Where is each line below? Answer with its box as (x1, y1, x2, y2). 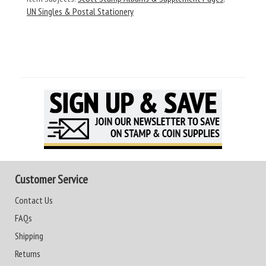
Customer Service (15, 172, 88, 187)
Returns (15, 248, 40, 259)
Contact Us (15, 194, 53, 206)
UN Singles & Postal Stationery (27, 5, 134, 17)
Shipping (15, 230, 43, 242)
